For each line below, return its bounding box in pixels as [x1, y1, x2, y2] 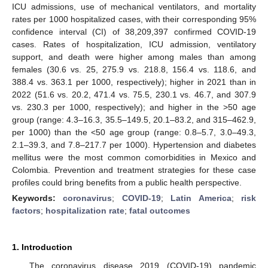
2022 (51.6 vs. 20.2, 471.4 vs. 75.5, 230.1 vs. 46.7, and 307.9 [12, 89, 256, 99]
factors [12, 205, 41, 215]
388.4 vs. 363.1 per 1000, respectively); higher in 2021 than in [12, 77, 256, 87]
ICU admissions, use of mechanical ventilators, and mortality [12, 1, 256, 11]
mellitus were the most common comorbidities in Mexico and [12, 152, 256, 162]
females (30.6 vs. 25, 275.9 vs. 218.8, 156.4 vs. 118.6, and [12, 64, 256, 74]
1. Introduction [12, 242, 72, 252]
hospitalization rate [45, 205, 124, 215]
